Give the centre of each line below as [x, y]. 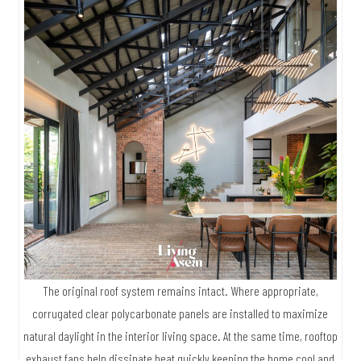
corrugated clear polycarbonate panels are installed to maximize [180, 313]
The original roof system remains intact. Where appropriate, [180, 290]
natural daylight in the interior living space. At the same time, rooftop [180, 335]
